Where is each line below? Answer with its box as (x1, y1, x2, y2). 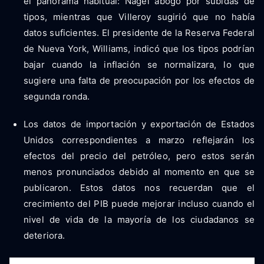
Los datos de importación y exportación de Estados (24, 118, 255, 130)
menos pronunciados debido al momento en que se (24, 166, 255, 177)
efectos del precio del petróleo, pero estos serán (24, 150, 255, 161)
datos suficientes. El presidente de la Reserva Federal (24, 27, 255, 38)
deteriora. (24, 229, 65, 241)
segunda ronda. (24, 90, 90, 102)
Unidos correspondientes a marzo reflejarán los (24, 134, 255, 146)
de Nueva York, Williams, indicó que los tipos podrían (24, 42, 255, 54)
